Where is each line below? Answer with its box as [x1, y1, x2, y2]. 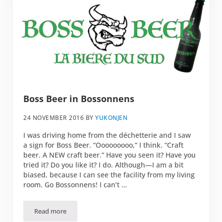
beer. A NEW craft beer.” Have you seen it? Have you [23, 150, 196, 160]
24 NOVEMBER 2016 [23, 113, 84, 122]
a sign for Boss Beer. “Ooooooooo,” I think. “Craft [23, 140, 184, 150]
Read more [34, 207, 67, 216]
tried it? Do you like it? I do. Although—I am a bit [23, 160, 184, 170]
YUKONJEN [95, 113, 128, 122]
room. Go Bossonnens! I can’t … [23, 180, 127, 190]
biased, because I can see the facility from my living [23, 170, 195, 180]
